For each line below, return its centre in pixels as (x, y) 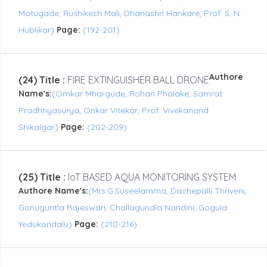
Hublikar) (38, 30)
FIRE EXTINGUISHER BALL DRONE (137, 80)
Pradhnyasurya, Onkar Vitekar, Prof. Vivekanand (114, 111)
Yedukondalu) (46, 224)
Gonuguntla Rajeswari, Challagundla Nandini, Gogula (123, 208)
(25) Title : (42, 177)
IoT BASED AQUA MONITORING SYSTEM (151, 177)
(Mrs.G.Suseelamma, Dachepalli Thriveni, (167, 191)
